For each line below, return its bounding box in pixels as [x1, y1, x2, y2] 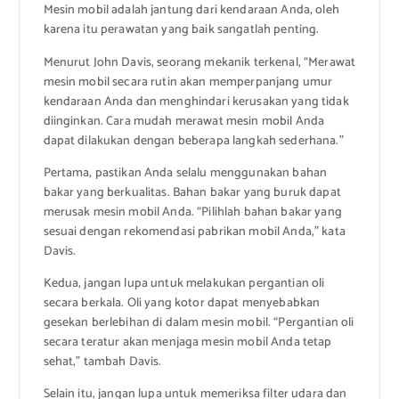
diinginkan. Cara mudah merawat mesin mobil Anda [43, 110, 325, 132]
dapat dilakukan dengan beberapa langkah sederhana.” [43, 130, 344, 151]
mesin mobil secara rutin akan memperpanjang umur [43, 71, 333, 93]
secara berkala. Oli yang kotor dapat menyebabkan [43, 292, 321, 313]
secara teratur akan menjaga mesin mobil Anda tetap [43, 331, 332, 353]
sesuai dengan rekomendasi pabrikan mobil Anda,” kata [43, 221, 346, 242]
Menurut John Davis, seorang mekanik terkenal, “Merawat [43, 52, 356, 73]
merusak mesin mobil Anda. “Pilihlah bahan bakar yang [43, 201, 342, 223]
